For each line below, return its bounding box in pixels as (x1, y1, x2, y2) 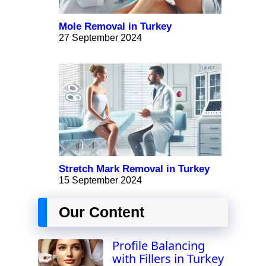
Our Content (59, 204, 144, 221)
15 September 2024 (59, 175, 142, 186)
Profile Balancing (112, 237, 205, 254)
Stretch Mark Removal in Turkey (59, 163, 210, 175)
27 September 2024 (59, 33, 142, 43)
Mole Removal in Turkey (59, 21, 172, 33)
